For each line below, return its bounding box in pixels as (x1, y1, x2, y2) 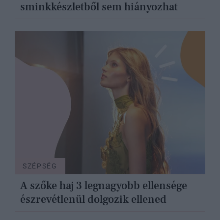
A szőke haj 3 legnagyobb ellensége (20, 179, 187, 193)
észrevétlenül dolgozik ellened (20, 192, 166, 207)
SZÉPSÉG (23, 162, 57, 170)
